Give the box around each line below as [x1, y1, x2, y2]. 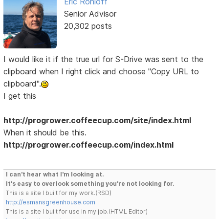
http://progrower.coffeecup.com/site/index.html [3, 115, 192, 125]
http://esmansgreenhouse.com [6, 198, 96, 206]
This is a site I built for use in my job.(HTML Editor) [6, 207, 148, 215]
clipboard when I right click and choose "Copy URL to [3, 66, 199, 76]
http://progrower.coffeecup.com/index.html [3, 139, 174, 150]
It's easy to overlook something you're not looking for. [6, 179, 175, 187]
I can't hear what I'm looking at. [6, 170, 105, 178]
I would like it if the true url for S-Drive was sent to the [3, 54, 204, 64]
